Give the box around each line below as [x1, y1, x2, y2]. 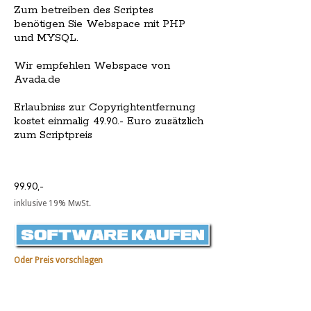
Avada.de [14, 73, 60, 87]
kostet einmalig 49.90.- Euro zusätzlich [14, 115, 203, 128]
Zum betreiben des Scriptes [14, 3, 153, 17]
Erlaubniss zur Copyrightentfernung [14, 101, 196, 115]
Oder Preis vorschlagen [14, 255, 103, 266]
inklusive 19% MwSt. [14, 199, 91, 209]
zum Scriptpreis [14, 128, 92, 142]
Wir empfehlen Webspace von [14, 59, 170, 73]
